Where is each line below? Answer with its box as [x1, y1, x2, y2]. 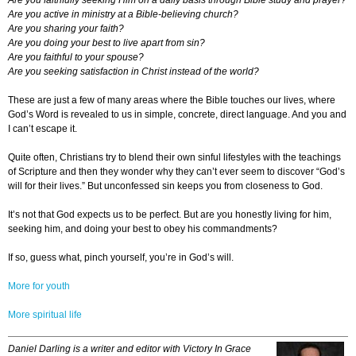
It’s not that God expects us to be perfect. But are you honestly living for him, [8, 209, 331, 221]
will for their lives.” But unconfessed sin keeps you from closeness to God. [8, 180, 323, 192]
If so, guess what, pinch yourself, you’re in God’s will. [8, 252, 234, 264]
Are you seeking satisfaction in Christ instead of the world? [8, 66, 259, 78]
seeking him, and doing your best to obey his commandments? [8, 223, 277, 235]
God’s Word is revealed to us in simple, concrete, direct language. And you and [8, 109, 346, 121]
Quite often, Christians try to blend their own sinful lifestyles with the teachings [8, 152, 341, 164]
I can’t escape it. [8, 123, 77, 135]
